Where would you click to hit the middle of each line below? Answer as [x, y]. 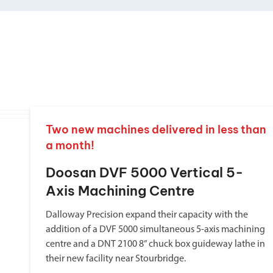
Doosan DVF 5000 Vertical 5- [144, 172]
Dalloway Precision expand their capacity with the [147, 215]
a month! [70, 145]
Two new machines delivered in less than [156, 129]
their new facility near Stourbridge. [116, 259]
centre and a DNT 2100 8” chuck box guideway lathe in [155, 244]
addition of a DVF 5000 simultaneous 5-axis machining [155, 230]
